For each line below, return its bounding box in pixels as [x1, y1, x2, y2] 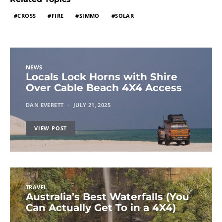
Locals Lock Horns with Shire [26, 71, 177, 83]
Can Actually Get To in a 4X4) [26, 202, 176, 214]
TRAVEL [26, 183, 47, 191]
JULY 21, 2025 [73, 101, 111, 109]
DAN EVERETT [26, 101, 64, 109]
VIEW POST [34, 124, 67, 132]
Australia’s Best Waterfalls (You [26, 191, 189, 203]
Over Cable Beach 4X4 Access [26, 82, 182, 94]
